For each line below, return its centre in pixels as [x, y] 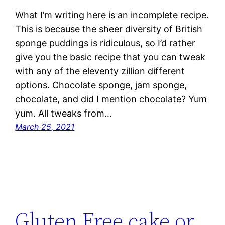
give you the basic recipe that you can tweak [110, 57]
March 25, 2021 [45, 127]
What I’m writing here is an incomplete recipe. [112, 15]
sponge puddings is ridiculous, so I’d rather [105, 43]
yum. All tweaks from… [64, 114]
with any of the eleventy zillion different [100, 71]
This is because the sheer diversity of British [109, 29]
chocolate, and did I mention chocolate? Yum [111, 99]
